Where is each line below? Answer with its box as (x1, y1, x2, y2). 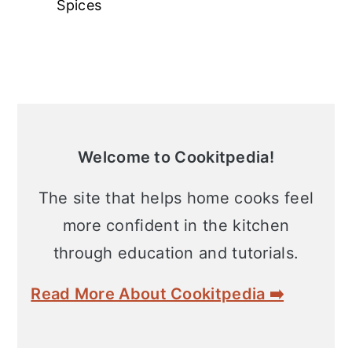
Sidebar (16, 134, 111, 164)
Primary (16, 103, 111, 134)
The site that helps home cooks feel (38, 189, 314, 207)
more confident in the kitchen (62, 216, 290, 235)
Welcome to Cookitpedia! (78, 148, 274, 167)
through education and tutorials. (53, 244, 299, 262)
